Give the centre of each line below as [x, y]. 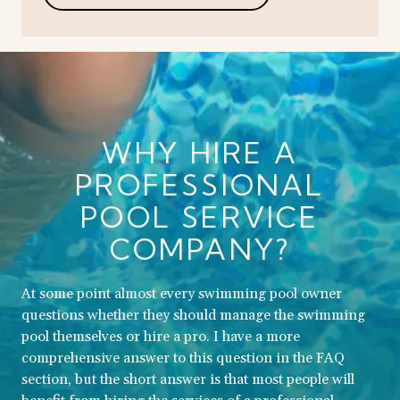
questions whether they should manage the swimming [193, 315]
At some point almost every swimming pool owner [182, 293]
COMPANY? [200, 249]
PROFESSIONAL [200, 184]
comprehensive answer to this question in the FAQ [183, 358]
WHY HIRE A [200, 152]
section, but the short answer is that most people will [188, 379]
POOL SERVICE [200, 217]
